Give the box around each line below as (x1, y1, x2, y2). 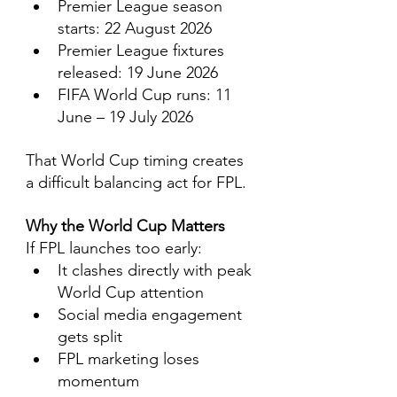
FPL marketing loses (58, 349, 204, 369)
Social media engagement (58, 305, 246, 324)
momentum (58, 371, 139, 391)
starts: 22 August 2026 (58, 19, 212, 38)
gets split (58, 327, 122, 346)
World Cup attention (58, 283, 204, 302)
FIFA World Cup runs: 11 (58, 85, 236, 105)
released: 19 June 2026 (58, 63, 218, 82)
